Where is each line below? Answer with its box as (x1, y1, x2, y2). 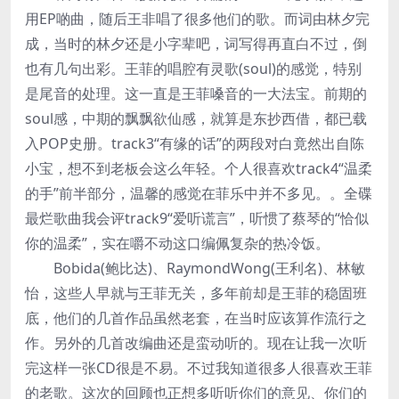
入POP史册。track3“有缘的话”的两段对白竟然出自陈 (25, 133, 364, 153)
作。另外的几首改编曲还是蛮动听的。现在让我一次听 (25, 332, 367, 353)
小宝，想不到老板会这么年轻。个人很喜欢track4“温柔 (25, 158, 372, 178)
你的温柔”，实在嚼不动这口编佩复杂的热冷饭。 (25, 232, 330, 253)
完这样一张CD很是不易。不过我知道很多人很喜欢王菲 (25, 357, 372, 378)
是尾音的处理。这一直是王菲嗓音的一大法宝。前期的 (25, 83, 367, 103)
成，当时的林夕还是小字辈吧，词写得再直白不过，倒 (25, 33, 367, 53)
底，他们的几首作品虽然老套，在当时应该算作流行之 (25, 307, 367, 328)
